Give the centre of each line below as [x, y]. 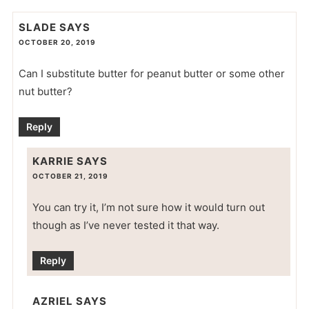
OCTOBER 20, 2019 [57, 42]
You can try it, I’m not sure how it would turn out [148, 208]
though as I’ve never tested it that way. [126, 226]
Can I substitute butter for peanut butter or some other [151, 73]
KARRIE [53, 161]
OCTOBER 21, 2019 [70, 176]
